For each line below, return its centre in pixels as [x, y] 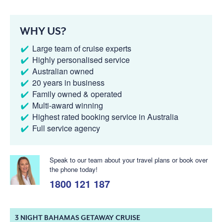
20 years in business [68, 82]
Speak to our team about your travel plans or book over [129, 160]
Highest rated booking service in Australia [105, 116]
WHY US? [43, 31]
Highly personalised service [81, 59]
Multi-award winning [68, 105]
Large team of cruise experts [82, 48]
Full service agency [66, 128]
